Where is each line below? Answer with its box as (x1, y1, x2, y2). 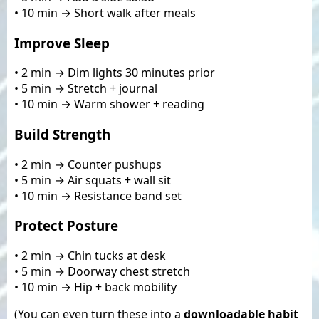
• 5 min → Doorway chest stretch (14, 263, 190, 280)
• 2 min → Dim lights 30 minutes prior (14, 65, 215, 81)
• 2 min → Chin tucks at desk (14, 248, 166, 264)
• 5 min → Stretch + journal (14, 80, 157, 97)
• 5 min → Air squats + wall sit (14, 172, 171, 188)
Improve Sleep (14, 33, 110, 52)
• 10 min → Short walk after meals (14, 4, 196, 21)
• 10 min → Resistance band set (14, 187, 182, 204)
